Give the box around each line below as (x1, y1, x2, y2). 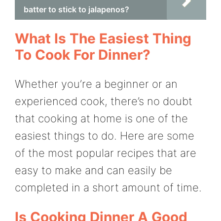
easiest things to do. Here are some (15, 129, 194, 142)
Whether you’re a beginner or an (15, 77, 178, 90)
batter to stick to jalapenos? (24, 4, 129, 14)
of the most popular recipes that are (15, 146, 196, 159)
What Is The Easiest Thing (15, 30, 191, 47)
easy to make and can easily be (15, 163, 172, 177)
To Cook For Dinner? (15, 46, 150, 63)
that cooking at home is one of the (15, 111, 188, 125)
